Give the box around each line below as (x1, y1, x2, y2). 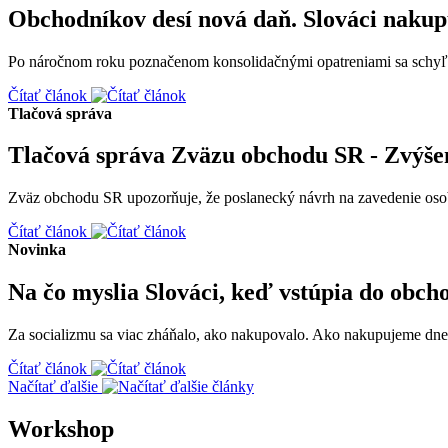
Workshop (8, 416, 114, 443)
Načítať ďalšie (8, 378, 102, 396)
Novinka (8, 241, 66, 259)
